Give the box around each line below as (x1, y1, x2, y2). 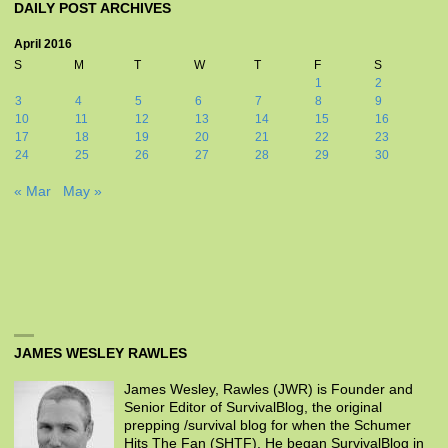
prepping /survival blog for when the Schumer (123, 418, 411, 434)
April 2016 (13, 37, 72, 52)
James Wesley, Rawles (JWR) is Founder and (123, 382, 413, 398)
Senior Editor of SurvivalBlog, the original (123, 400, 382, 416)
